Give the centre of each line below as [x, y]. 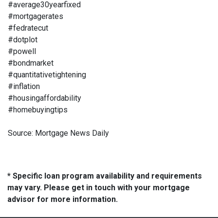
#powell [22, 51]
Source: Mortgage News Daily [58, 133]
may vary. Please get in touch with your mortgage [99, 187]
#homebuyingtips [38, 109]
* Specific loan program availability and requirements [105, 176]
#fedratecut [28, 28]
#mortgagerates [36, 16]
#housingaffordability [45, 98]
